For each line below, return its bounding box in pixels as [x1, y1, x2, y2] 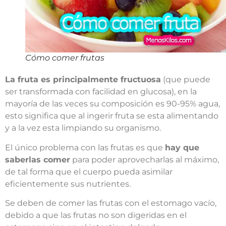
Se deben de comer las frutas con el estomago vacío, [5, 198, 216, 208]
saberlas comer [5, 154, 70, 164]
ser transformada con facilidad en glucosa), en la [5, 87, 197, 97]
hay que [165, 142, 199, 152]
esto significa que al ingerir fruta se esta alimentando [5, 111, 218, 121]
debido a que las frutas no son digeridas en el [5, 210, 187, 220]
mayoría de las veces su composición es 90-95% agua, [5, 99, 220, 109]
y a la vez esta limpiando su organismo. [5, 123, 161, 133]
